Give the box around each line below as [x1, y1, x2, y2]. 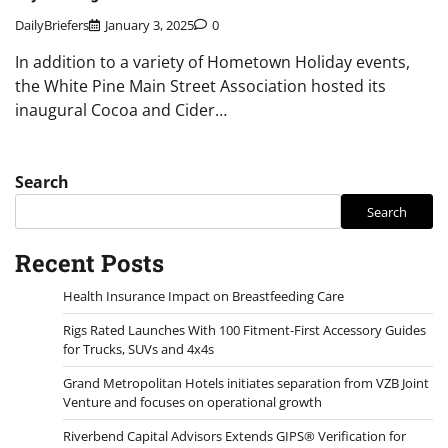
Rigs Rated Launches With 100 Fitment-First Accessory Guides [63, 321, 426, 340]
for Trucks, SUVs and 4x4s [63, 340, 214, 359]
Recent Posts [15, 247, 164, 280]
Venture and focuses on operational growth [63, 393, 322, 412]
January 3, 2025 [105, 16, 194, 35]
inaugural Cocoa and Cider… [15, 99, 227, 122]
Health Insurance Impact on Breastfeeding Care [63, 287, 344, 306]
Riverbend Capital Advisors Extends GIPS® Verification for [63, 427, 406, 446]
